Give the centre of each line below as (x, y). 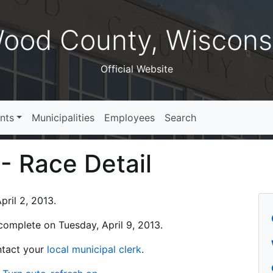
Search (181, 118)
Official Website (136, 69)
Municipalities (63, 118)
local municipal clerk (94, 249)
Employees (130, 118)
